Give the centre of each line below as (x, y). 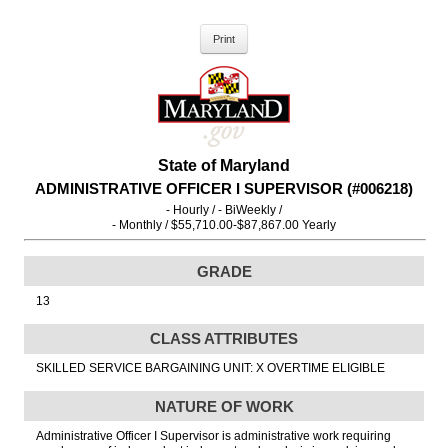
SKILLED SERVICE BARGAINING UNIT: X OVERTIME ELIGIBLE (210, 368)
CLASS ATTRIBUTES (224, 339)
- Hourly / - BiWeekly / (224, 210)
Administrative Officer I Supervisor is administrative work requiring (213, 435)
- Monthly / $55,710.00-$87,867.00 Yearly (224, 225)
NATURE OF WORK (224, 406)
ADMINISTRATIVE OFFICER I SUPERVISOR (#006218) (224, 188)
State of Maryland (224, 165)
